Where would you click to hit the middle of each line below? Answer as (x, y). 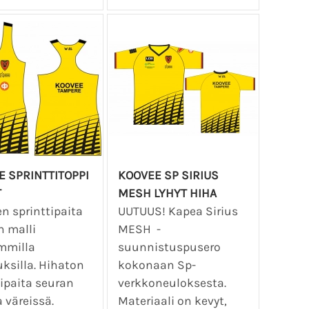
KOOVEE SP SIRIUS (168, 175)
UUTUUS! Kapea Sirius (178, 211)
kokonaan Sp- (157, 265)
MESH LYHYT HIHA (167, 193)
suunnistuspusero (169, 247)
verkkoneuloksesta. (172, 282)
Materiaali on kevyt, (172, 300)
